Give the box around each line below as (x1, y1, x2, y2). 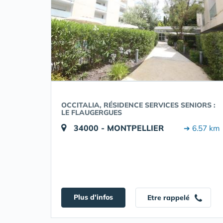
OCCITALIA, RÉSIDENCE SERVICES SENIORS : (61, 101, 216, 110)
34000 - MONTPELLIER (74, 123, 164, 133)
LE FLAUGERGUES (61, 108, 122, 117)
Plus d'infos (74, 193, 113, 202)
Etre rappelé (147, 193, 192, 202)
